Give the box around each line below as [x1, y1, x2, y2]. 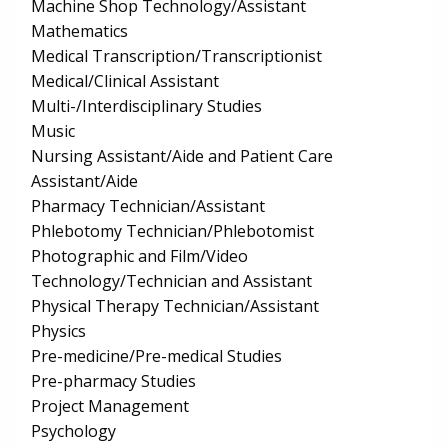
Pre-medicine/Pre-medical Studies [31, 345, 282, 368]
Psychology [31, 420, 116, 443]
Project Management [31, 395, 189, 418]
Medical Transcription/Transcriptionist [31, 45, 322, 68]
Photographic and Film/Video [31, 245, 248, 268]
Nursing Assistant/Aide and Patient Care [31, 145, 333, 168]
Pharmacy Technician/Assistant [31, 195, 265, 218]
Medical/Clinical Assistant [31, 70, 219, 93]
